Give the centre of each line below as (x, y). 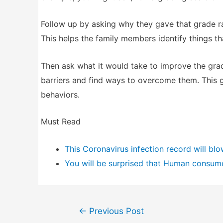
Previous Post (115, 211)
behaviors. (60, 94)
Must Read (61, 122)
